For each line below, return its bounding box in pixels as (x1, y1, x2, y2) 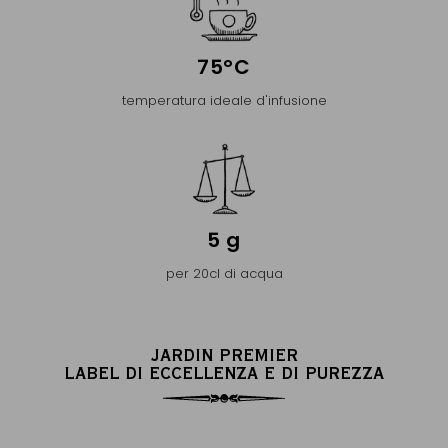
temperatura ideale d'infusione (121, 91, 327, 110)
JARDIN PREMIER (150, 343, 298, 366)
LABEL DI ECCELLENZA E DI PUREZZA (64, 361, 384, 384)
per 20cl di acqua (165, 264, 283, 283)
